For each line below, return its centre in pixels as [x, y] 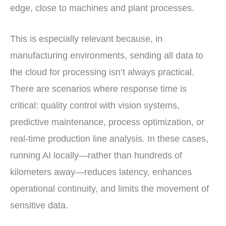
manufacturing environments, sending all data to [107, 56]
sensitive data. [39, 206]
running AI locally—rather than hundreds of [96, 156]
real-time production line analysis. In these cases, [109, 139]
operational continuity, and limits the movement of [109, 189]
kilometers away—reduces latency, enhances [101, 172]
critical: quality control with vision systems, [95, 106]
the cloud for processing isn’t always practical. [102, 72]
